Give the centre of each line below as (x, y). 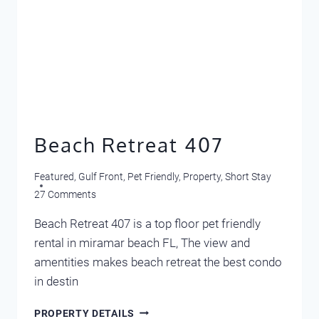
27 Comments (65, 194)
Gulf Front (101, 176)
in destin (56, 281)
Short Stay (248, 176)
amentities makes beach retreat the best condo (158, 262)
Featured (54, 176)
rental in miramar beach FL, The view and (142, 242)
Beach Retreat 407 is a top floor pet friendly (147, 223)
